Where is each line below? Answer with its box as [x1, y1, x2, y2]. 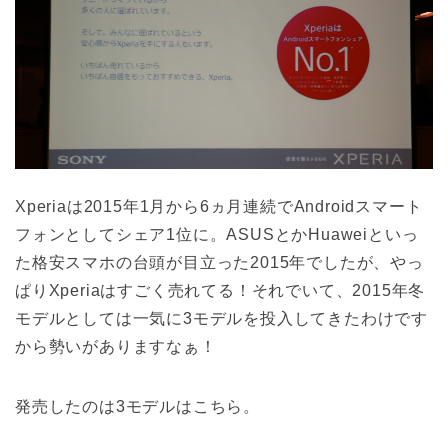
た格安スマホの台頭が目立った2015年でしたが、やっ [15, 253, 424, 271]
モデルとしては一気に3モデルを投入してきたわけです [15, 309, 428, 327]
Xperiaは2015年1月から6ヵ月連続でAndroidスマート [15, 197, 423, 215]
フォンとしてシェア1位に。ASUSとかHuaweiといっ [15, 225, 419, 243]
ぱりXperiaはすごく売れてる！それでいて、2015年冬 [15, 281, 426, 299]
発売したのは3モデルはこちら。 [15, 397, 260, 415]
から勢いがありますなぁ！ [15, 337, 217, 355]
